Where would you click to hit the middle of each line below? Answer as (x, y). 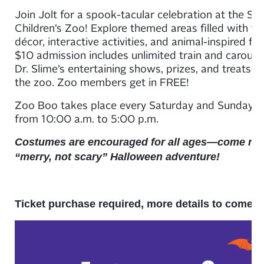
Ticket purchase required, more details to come (135, 204)
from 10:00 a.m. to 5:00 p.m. (88, 118)
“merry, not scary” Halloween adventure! (117, 156)
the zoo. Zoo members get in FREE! (102, 81)
